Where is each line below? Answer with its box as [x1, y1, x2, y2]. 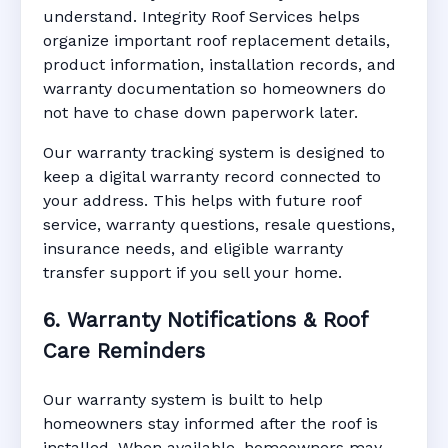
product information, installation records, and [43, 54, 396, 74]
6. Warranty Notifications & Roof [43, 308, 368, 333]
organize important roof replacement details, [43, 30, 390, 50]
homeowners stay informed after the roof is [43, 414, 378, 434]
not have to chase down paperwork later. [43, 102, 358, 122]
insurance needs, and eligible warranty [43, 238, 343, 258]
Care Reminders [43, 339, 205, 364]
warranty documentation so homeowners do [43, 78, 386, 98]
